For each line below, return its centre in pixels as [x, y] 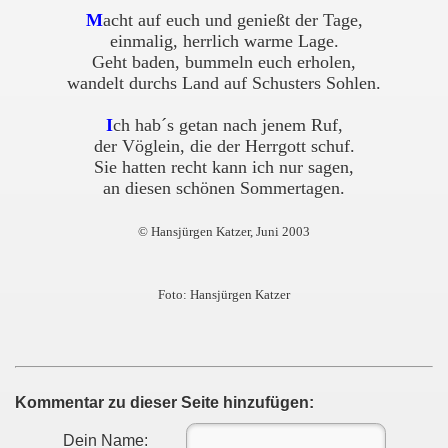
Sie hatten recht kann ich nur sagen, [224, 167]
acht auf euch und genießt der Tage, [232, 20]
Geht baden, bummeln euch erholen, [224, 62]
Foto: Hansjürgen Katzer [224, 294]
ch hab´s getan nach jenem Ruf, [227, 125]
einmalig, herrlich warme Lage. [224, 41]
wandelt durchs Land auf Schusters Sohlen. [224, 83]
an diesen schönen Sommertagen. [224, 188]
